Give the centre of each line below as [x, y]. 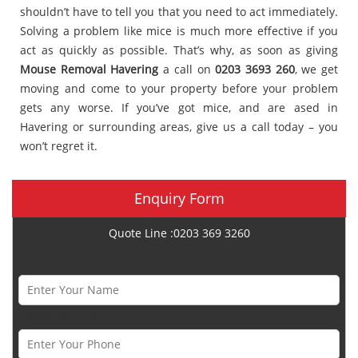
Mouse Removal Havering [89, 69]
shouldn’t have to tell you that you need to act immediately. [179, 11]
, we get [316, 69]
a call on [187, 69]
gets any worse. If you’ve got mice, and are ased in [179, 107]
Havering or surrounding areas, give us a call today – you [179, 126]
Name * [39, 262]
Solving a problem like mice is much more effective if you [179, 30]
